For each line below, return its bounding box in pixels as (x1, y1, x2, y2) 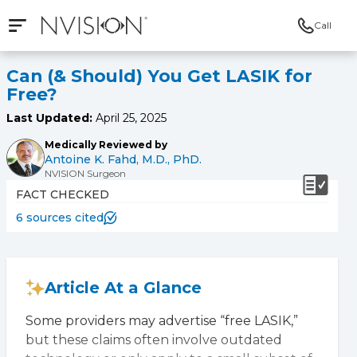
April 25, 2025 (96, 111, 167, 125)
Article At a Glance (45, 278, 202, 297)
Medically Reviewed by (45, 139, 167, 151)
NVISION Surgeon (45, 167, 126, 179)
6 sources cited (16, 210, 104, 225)
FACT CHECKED (16, 187, 109, 202)
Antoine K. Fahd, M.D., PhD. (45, 152, 202, 167)
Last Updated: (6, 111, 92, 125)
